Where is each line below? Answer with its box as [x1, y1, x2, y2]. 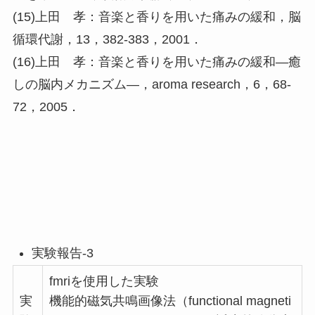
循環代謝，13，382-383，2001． [12, 32, 202, 46]
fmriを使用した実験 [49, 274, 159, 289]
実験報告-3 [31, 245, 94, 260]
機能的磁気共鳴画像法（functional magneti [49, 294, 291, 309]
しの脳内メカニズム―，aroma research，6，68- [12, 77, 291, 91]
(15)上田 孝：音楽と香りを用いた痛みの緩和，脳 [12, 9, 301, 24]
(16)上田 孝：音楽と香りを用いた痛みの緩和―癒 [12, 54, 301, 69]
